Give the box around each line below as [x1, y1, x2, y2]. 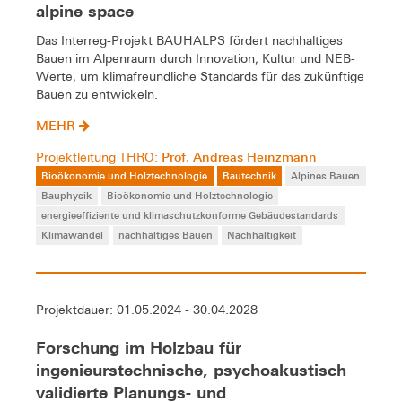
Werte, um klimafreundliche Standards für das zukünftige [36, 68, 364, 83]
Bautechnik [222, 168, 276, 182]
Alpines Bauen [291, 168, 361, 182]
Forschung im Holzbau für [36, 338, 241, 358]
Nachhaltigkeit [227, 227, 297, 241]
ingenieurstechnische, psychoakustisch [36, 361, 346, 380]
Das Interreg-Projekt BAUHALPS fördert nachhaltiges [36, 32, 343, 48]
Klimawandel [41, 227, 104, 241]
